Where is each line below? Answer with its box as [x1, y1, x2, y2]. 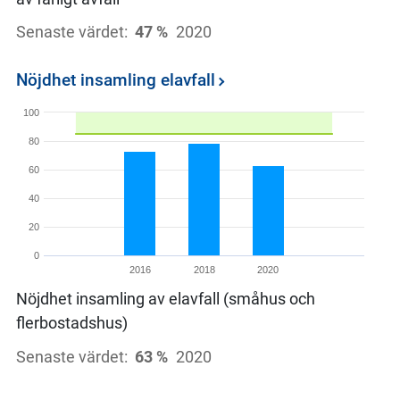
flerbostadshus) [15, 312, 128, 332]
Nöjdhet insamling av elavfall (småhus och [15, 288, 315, 308]
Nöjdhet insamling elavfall [15, 70, 215, 91]
